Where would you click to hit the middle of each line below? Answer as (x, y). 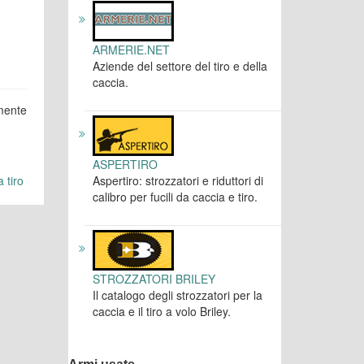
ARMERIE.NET (131, 49)
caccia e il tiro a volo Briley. (161, 311)
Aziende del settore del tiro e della (180, 65)
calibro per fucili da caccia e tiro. (175, 196)
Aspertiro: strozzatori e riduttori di (178, 180)
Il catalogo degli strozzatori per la (177, 295)
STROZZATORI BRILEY (154, 278)
